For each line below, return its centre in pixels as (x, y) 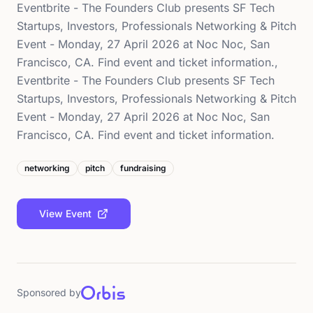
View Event (65, 213)
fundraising (143, 168)
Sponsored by (49, 292)
